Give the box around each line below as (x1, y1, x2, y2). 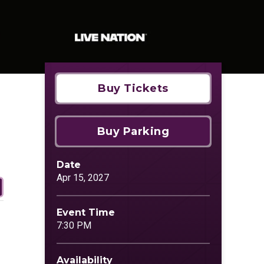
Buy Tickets (98, 82, 169, 95)
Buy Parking (97, 125, 170, 138)
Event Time (57, 207, 115, 218)
